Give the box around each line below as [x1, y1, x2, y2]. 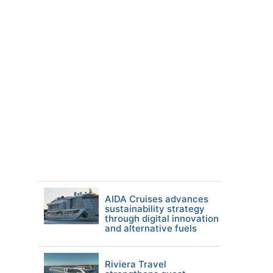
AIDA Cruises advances [105, 193, 208, 205]
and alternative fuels [105, 222, 197, 234]
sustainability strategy [105, 203, 205, 214]
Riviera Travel [105, 258, 166, 270]
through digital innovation [105, 213, 219, 224]
